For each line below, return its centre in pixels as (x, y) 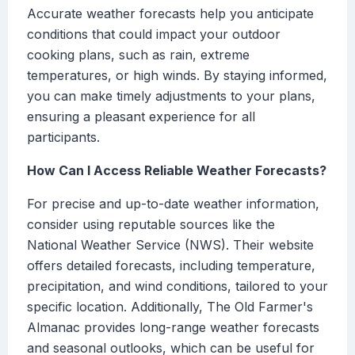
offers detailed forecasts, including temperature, (171, 266)
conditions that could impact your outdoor (154, 34)
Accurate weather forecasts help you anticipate (170, 14)
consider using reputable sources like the (151, 225)
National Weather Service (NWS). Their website (170, 245)
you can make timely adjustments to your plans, (171, 96)
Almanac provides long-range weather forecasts (173, 328)
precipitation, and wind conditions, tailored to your (177, 286)
